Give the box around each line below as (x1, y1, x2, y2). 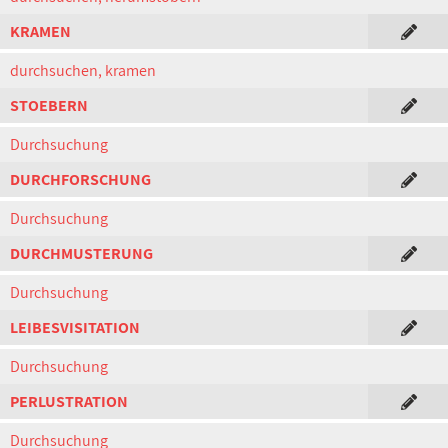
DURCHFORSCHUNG (10, 169, 151, 190)
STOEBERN (10, 95, 88, 116)
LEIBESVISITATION (10, 317, 140, 338)
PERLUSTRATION (10, 391, 128, 412)
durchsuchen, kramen (10, 60, 156, 81)
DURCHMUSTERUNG (10, 243, 153, 264)
